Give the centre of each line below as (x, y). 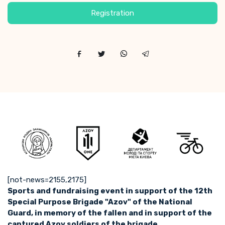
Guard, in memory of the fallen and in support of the (110, 213)
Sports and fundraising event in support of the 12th (110, 191)
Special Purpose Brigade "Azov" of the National (100, 202)
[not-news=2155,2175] (47, 180)
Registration (113, 13)
